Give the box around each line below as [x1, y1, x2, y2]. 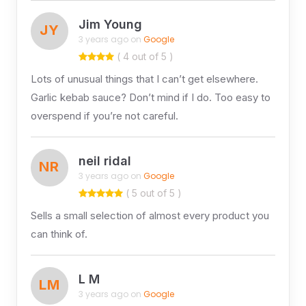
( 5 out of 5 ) [122, 186, 182, 199]
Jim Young [78, 17, 142, 32]
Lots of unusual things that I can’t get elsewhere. [30, 72, 258, 85]
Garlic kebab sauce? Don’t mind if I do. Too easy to [30, 90, 270, 104]
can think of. [30, 227, 87, 240]
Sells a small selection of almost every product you [30, 208, 269, 222]
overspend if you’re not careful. [30, 109, 178, 122]
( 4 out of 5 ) [113, 50, 173, 62]
